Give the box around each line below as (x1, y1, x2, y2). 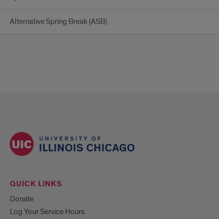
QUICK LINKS (10, 178, 62, 189)
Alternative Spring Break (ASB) (10, 17, 107, 27)
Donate (10, 194, 34, 204)
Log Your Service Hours (10, 206, 85, 217)
